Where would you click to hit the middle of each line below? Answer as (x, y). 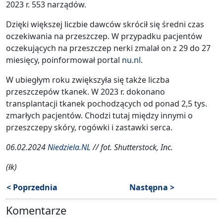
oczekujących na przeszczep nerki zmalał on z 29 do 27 (108, 48)
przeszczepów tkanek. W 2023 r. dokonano (85, 91)
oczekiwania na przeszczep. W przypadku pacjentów (104, 36)
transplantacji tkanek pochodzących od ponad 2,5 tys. (107, 103)
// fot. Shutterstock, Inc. (132, 147)
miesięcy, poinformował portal (64, 60)
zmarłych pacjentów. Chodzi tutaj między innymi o (99, 115)
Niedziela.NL (69, 147)
